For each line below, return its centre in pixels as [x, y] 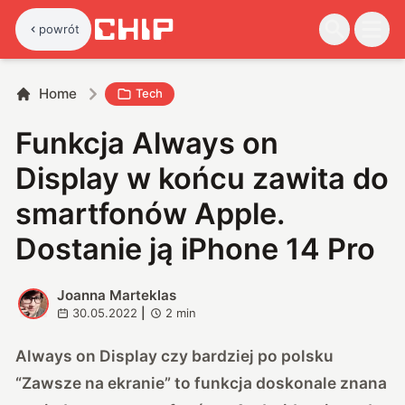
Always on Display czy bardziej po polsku [175, 355]
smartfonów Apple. [150, 213]
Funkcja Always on [147, 143]
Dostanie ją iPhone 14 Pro [196, 249]
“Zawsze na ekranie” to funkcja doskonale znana [202, 382]
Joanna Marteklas [116, 295]
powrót [60, 28]
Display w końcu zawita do [202, 178]
